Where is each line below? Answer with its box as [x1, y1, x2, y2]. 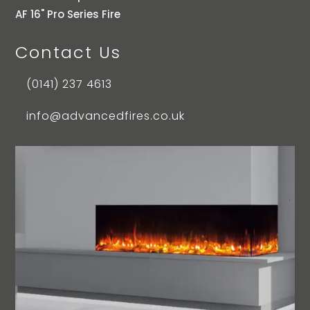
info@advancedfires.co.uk [26, 107, 185, 124]
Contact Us [15, 40, 122, 64]
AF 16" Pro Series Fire [15, 6, 121, 21]
